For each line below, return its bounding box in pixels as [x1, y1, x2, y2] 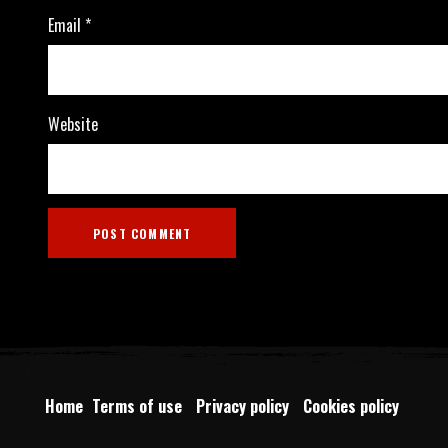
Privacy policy [195, 394, 297, 418]
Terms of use [91, 394, 190, 418]
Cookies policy [302, 394, 403, 418]
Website [47, 112, 98, 136]
